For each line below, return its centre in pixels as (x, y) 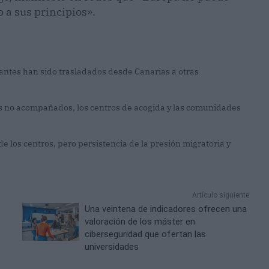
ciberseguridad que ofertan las (146, 234)
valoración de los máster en (140, 222)
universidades (112, 247)
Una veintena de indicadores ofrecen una (166, 209)
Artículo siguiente (220, 195)
